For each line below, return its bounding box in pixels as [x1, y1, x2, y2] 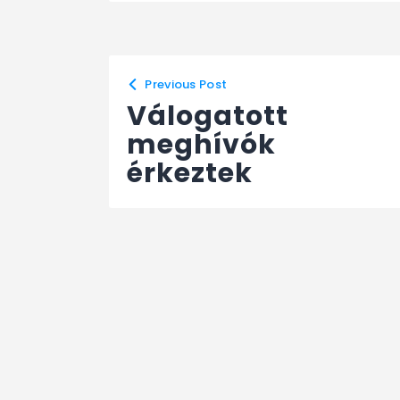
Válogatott [127, 96, 288, 135]
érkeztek [127, 154, 253, 192]
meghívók [127, 125, 276, 163]
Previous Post [145, 75, 228, 93]
